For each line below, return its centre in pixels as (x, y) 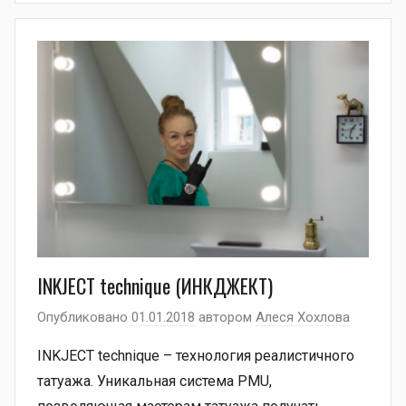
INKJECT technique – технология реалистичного (196, 356)
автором (225, 318)
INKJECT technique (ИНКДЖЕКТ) (155, 285)
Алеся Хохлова (303, 318)
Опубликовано (84, 318)
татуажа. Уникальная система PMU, (155, 382)
